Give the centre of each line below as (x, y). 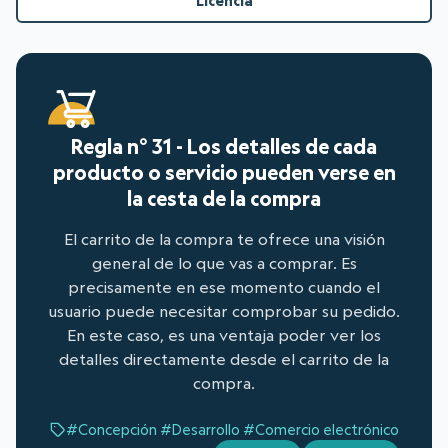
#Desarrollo (199, 430)
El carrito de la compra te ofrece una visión (224, 239)
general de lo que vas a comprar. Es (224, 263)
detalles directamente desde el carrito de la (224, 359)
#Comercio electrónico (320, 430)
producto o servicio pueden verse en (224, 172)
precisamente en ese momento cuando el (224, 287)
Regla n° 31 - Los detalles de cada (224, 146)
